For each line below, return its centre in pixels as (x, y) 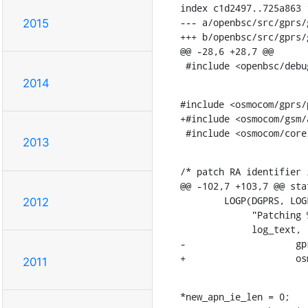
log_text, (191, 229)
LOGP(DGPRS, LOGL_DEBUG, (191, 200)
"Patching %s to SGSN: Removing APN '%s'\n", (191, 214)
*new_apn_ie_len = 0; (235, 296)
